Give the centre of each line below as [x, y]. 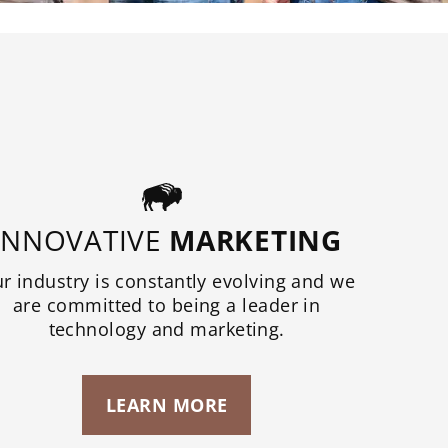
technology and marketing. [166, 329]
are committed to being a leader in [167, 305]
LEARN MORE [166, 405]
